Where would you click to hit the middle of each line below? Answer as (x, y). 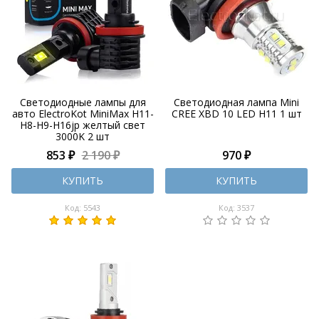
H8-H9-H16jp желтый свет (83, 125)
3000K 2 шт (83, 136)
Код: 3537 (236, 208)
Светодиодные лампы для (83, 102)
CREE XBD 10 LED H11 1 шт (236, 114)
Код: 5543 (83, 208)
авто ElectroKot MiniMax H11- (83, 114)
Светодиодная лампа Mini (236, 102)
